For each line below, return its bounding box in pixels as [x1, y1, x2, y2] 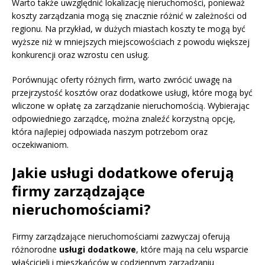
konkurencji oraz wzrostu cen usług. [12, 49, 149, 61]
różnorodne [12, 244, 59, 256]
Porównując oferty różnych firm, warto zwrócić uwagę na [12, 74, 232, 86]
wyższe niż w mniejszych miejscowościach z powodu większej [12, 36, 250, 48]
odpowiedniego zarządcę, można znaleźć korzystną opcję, [12, 113, 235, 125]
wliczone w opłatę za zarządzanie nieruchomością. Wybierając [12, 100, 250, 112]
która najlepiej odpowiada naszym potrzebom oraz [12, 126, 208, 138]
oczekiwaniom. [12, 139, 69, 151]
